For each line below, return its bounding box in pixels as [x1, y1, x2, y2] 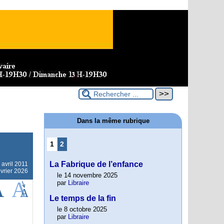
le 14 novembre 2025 [57, 171, 117, 179]
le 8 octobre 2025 [57, 205, 107, 213]
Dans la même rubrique [76, 117, 149, 124]
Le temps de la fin [49, 194, 116, 203]
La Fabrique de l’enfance [49, 160, 143, 169]
